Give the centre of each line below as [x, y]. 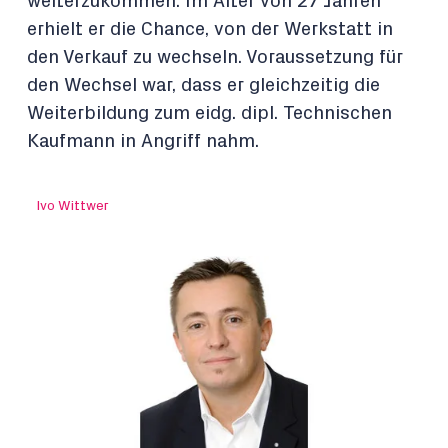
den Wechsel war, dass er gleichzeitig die [203, 85]
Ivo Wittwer [73, 206]
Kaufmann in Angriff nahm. [143, 141]
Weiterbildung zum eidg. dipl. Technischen [209, 113]
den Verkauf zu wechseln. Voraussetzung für [215, 57]
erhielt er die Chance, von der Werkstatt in [210, 29]
